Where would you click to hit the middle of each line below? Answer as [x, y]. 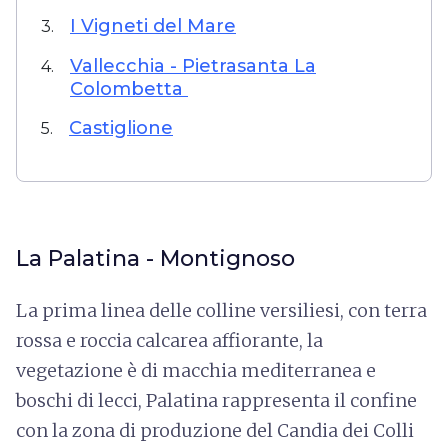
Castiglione [121, 128]
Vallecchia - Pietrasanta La [193, 66]
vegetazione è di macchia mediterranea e [196, 370]
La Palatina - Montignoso [155, 258]
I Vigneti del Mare [153, 26]
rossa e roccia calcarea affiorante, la [169, 340]
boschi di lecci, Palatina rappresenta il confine [216, 400]
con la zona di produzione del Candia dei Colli [215, 430]
